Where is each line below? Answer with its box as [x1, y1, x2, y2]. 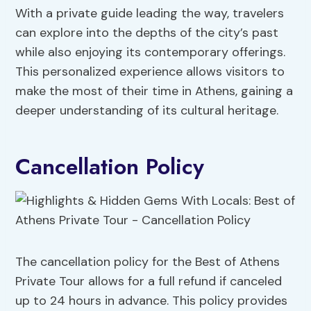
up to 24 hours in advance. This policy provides [15, 292, 288, 310]
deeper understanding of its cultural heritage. [15, 102, 279, 119]
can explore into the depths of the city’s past [15, 24, 279, 42]
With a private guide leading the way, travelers [15, 5, 285, 22]
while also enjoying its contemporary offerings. [15, 44, 286, 61]
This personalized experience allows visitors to [15, 63, 285, 81]
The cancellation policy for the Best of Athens [15, 253, 280, 271]
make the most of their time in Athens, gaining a [15, 83, 294, 100]
